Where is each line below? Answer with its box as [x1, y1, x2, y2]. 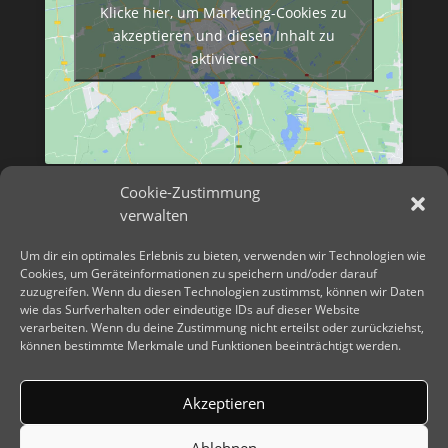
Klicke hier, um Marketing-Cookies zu [100, 2, 348, 22]
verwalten [120, 205, 188, 225]
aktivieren [190, 48, 257, 68]
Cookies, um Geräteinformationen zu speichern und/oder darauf [20, 265, 377, 282]
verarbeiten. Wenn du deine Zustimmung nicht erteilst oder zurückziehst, [20, 319, 424, 336]
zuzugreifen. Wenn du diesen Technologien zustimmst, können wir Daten [20, 283, 424, 300]
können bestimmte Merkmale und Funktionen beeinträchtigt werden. [20, 337, 401, 354]
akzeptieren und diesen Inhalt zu [112, 25, 335, 45]
